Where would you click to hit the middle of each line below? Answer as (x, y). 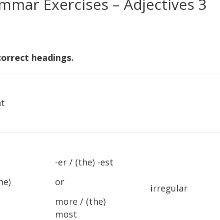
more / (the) (81, 201)
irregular (169, 188)
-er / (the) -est (84, 162)
